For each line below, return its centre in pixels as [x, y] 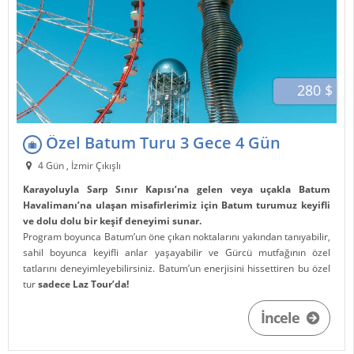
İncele [281, 317]
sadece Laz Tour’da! [84, 284]
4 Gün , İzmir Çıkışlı [78, 165]
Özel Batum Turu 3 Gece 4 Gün [162, 142]
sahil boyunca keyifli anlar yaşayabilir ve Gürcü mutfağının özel [177, 252]
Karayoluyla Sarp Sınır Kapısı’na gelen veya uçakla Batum [177, 189]
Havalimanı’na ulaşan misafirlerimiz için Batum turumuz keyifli [177, 205]
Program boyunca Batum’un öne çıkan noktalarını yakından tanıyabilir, [177, 236]
